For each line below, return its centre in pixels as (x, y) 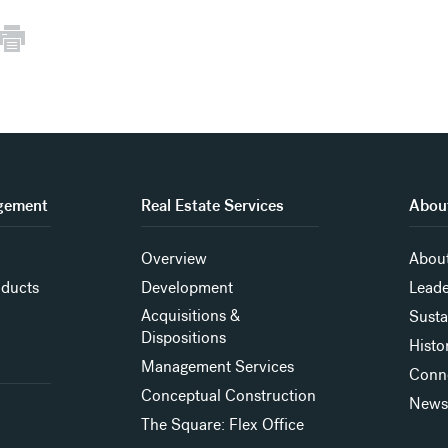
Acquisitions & (190, 316)
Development (186, 288)
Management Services (217, 367)
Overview (173, 259)
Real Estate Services (212, 206)
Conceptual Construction (228, 396)
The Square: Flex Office (222, 425)
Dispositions (183, 338)
